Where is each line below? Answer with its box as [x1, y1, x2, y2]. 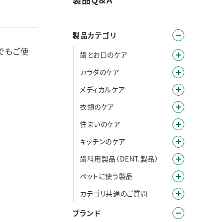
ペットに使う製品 [80, 171, 133, 181]
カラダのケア [80, 67, 120, 77]
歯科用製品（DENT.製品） [80, 154, 159, 164]
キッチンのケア [80, 136, 126, 146]
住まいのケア [80, 119, 121, 129]
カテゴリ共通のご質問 [80, 188, 148, 198]
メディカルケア [80, 84, 125, 94]
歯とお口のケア [80, 50, 128, 59]
